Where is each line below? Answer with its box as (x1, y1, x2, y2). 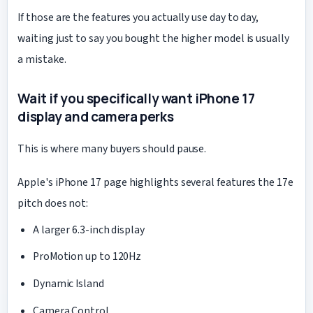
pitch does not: (17, 196, 89, 212)
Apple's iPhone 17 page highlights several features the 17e (17, 175, 293, 191)
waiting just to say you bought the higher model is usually (17, 31, 289, 47)
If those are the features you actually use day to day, (17, 10, 259, 26)
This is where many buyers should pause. (17, 140, 207, 156)
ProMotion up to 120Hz (32, 249, 142, 265)
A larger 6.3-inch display (32, 221, 145, 238)
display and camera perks (17, 107, 174, 126)
